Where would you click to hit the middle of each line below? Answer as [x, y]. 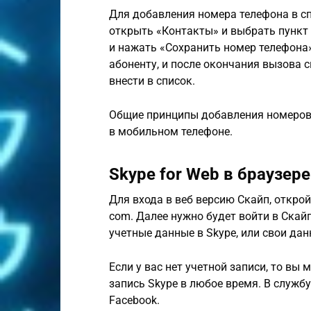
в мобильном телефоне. [171, 132]
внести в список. [152, 81]
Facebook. [134, 300]
